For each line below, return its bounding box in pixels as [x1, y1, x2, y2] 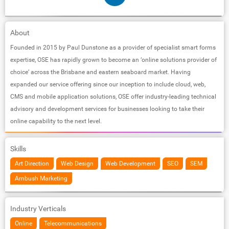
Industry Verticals [10, 204, 66, 213]
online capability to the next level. [10, 117, 102, 125]
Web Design [61, 159, 94, 167]
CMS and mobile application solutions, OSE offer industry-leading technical [10, 93, 216, 100]
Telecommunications [44, 219, 102, 227]
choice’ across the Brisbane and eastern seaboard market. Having [10, 68, 191, 76]
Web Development [105, 159, 155, 167]
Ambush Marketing [15, 174, 67, 182]
